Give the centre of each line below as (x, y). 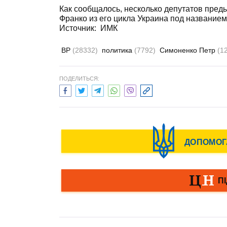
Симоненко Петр (188, 50)
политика (118, 50)
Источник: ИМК (88, 28)
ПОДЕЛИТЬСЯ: (79, 79)
